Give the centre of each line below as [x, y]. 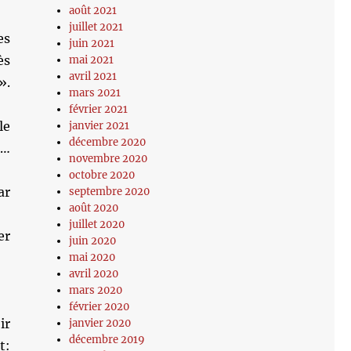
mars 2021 [95, 93]
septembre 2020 [110, 192]
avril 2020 [94, 274]
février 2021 [99, 109]
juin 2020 [93, 241]
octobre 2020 [102, 175]
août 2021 [93, 11]
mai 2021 [92, 60]
